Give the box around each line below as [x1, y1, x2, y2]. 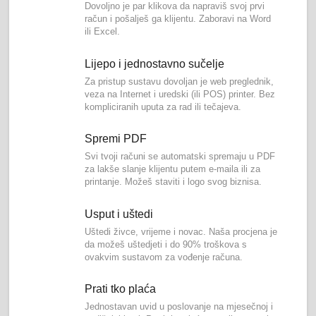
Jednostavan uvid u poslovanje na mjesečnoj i [85, 300, 274, 312]
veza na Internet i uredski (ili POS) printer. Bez [85, 88, 276, 99]
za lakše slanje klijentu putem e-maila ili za [85, 164, 261, 175]
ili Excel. [85, 26, 121, 37]
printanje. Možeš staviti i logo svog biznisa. [85, 176, 262, 188]
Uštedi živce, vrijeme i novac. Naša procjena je [85, 226, 278, 237]
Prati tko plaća [85, 282, 157, 295]
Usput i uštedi [85, 207, 154, 220]
